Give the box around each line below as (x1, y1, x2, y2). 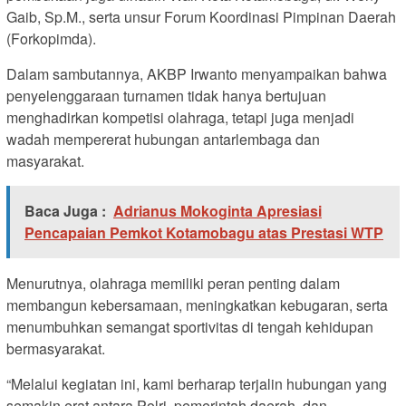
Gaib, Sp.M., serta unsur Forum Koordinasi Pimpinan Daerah (6, 6, 396, 28)
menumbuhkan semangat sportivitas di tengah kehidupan (6, 316, 373, 338)
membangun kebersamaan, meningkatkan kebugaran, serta (6, 295, 388, 316)
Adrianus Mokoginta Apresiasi (113, 200, 322, 222)
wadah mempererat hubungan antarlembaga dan (6, 129, 320, 150)
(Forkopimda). (6, 28, 96, 50)
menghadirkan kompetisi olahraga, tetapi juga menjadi (6, 107, 354, 129)
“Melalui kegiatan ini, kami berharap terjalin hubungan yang (6, 373, 387, 395)
